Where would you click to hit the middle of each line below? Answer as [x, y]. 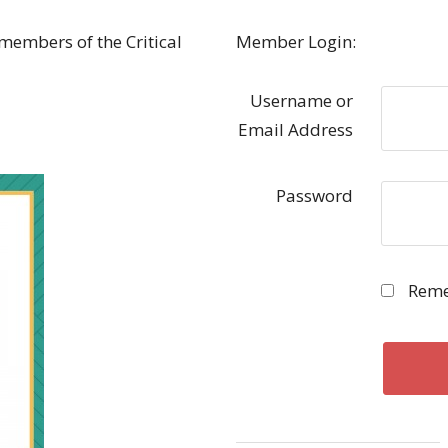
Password [315, 195]
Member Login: [296, 41]
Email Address [296, 129]
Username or [302, 100]
